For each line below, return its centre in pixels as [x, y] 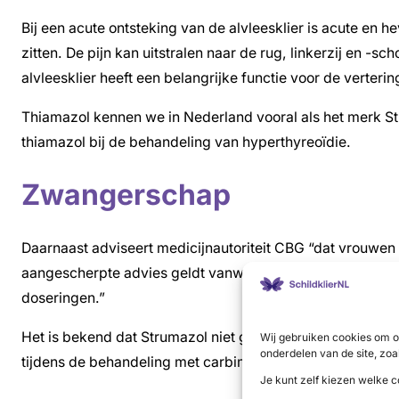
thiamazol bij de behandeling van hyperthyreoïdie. [186, 142]
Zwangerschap [126, 195]
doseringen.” [63, 297]
